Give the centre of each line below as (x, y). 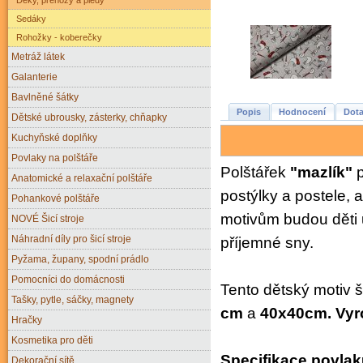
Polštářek (255, 172)
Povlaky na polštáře (55, 157)
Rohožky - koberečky (57, 37)
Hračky (27, 319)
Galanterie (34, 76)
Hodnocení (302, 111)
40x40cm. (298, 313)
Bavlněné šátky (45, 96)
